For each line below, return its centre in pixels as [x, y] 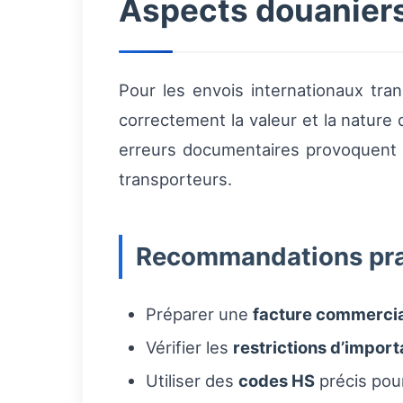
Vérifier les [189, 348]
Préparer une [199, 314]
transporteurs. [175, 179]
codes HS [277, 381]
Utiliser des [192, 381]
